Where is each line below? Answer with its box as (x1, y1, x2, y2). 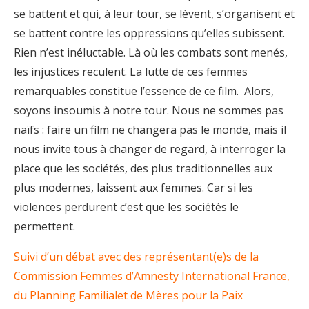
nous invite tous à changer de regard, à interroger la (14, 141, 286, 157)
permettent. (14, 218, 75, 234)
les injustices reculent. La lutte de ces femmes (14, 63, 248, 79)
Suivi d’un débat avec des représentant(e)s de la (14, 248, 259, 264)
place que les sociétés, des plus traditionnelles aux (14, 160, 272, 176)
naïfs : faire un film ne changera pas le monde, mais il (14, 121, 286, 137)
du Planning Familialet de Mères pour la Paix (14, 287, 243, 303)
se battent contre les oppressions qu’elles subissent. (14, 25, 285, 41)
